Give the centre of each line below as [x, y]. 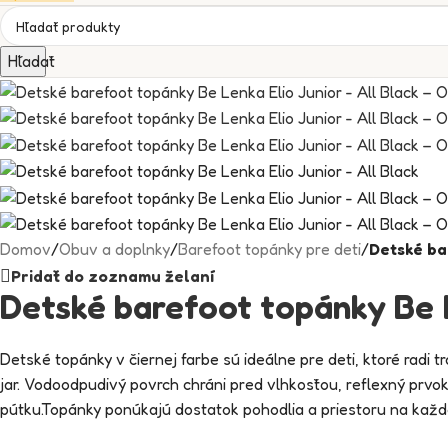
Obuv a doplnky [114, 249]
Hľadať [31, 61]
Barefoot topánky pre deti [269, 249]
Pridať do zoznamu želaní [112, 276]
